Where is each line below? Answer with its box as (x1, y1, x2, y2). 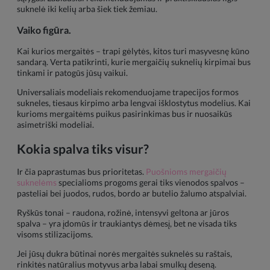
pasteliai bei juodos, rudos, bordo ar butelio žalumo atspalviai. (17, 188, 246, 199)
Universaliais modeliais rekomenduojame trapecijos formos (17, 87, 239, 98)
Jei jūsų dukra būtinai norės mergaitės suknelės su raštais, (17, 248, 232, 259)
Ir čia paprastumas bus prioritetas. (17, 166, 146, 177)
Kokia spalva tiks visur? (17, 140, 149, 156)
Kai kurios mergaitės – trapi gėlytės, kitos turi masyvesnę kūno (17, 46, 250, 57)
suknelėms (17, 177, 57, 188)
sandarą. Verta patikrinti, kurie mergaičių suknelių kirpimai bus (17, 57, 251, 67)
